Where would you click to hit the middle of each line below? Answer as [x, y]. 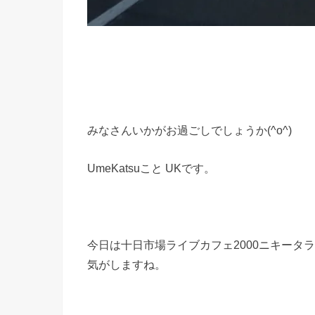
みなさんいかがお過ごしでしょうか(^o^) [189, 130]
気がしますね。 [127, 264]
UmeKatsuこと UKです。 [151, 168]
